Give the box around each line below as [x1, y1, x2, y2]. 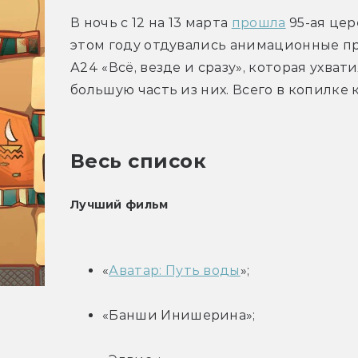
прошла [231, 15, 286, 31]
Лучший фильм [70, 197, 169, 213]
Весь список [70, 149, 207, 173]
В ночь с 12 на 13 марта [70, 15, 232, 31]
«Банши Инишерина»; [102, 308, 256, 324]
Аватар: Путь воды [109, 263, 241, 279]
